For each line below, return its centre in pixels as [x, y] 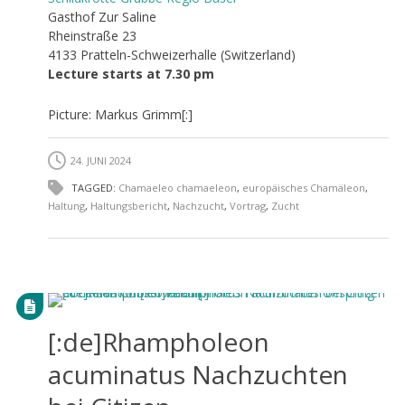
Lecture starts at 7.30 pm [131, 73]
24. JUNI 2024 [100, 160]
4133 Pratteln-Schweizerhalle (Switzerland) [171, 54]
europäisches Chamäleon [303, 187]
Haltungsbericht [128, 205]
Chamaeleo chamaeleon [177, 187]
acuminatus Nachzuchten [198, 374]
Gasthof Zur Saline [102, 16]
